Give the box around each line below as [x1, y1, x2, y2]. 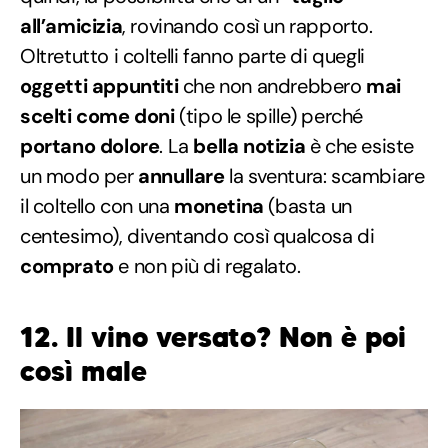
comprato [20, 253, 114, 280]
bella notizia [193, 133, 306, 160]
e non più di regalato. [113, 253, 301, 280]
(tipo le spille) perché [174, 103, 364, 130]
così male [20, 354, 147, 390]
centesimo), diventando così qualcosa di [20, 223, 375, 250]
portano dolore [20, 133, 160, 160]
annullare [133, 163, 225, 190]
